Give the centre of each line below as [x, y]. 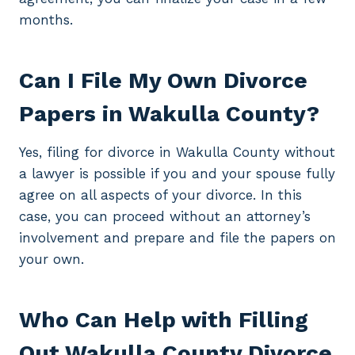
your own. [52, 260]
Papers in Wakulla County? [169, 114]
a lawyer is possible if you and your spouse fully [177, 174]
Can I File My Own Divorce [163, 81]
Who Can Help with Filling [164, 320]
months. [46, 20]
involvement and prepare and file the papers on [177, 238]
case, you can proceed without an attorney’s [165, 217]
